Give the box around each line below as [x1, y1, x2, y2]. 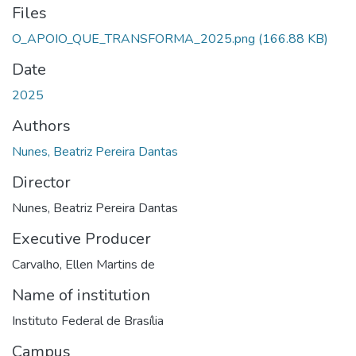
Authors [12, 114, 71, 137]
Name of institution [12, 284, 150, 306]
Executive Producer [12, 227, 151, 250]
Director [12, 171, 71, 193]
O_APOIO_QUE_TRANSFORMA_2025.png [12, 29, 255, 48]
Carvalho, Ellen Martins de [12, 255, 155, 273]
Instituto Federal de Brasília [12, 311, 164, 330]
